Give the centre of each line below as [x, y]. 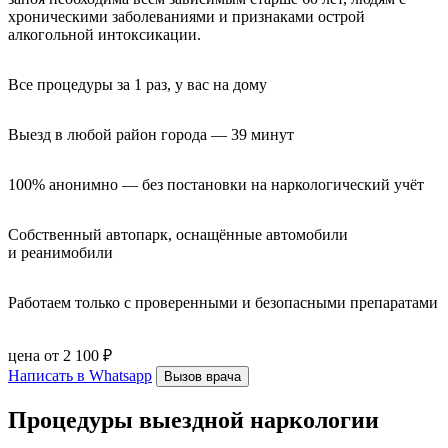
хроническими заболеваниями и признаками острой [186, 16]
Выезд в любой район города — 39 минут [151, 134]
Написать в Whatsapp [80, 375]
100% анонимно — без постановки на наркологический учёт [216, 184]
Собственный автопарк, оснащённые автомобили [178, 234]
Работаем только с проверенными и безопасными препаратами [223, 302]
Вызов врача [202, 376]
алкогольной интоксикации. [104, 34]
